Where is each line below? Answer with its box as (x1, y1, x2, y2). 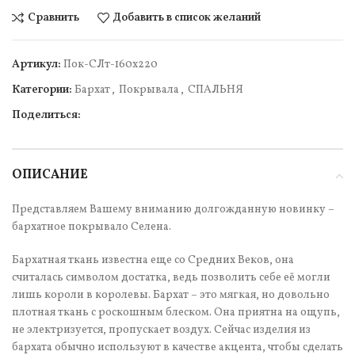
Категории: (12, 82, 72, 98)
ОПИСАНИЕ (12, 166, 88, 185)
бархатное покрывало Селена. (12, 219, 171, 235)
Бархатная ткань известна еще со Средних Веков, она (12, 253, 294, 269)
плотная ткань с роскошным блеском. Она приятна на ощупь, (12, 305, 340, 321)
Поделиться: (12, 108, 81, 124)
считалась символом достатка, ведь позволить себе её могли (12, 270, 330, 286)
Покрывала (119, 82, 179, 98)
